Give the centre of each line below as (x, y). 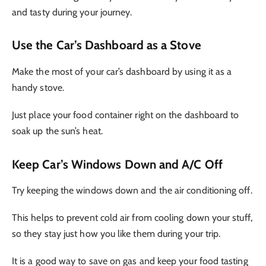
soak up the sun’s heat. (57, 131)
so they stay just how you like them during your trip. (116, 234)
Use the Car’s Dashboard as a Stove (107, 45)
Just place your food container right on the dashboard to (126, 115)
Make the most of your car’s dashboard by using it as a (122, 71)
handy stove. (38, 87)
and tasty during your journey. (72, 12)
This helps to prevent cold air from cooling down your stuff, (132, 218)
